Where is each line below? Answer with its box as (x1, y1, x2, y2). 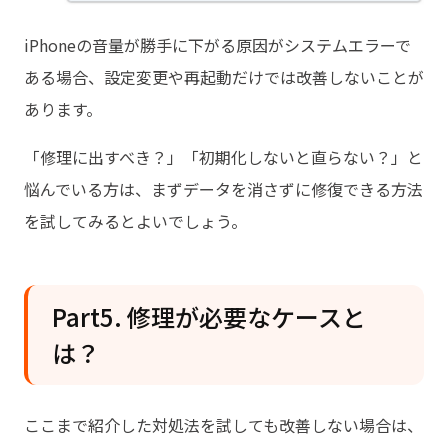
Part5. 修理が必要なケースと (52, 298, 366, 334)
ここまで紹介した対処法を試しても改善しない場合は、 (24, 412, 423, 437)
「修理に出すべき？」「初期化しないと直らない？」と (24, 144, 423, 169)
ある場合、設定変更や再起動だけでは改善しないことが (24, 64, 424, 89)
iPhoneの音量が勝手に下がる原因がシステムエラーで (24, 32, 411, 57)
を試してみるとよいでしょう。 (24, 208, 247, 233)
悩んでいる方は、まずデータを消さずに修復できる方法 (24, 176, 423, 201)
